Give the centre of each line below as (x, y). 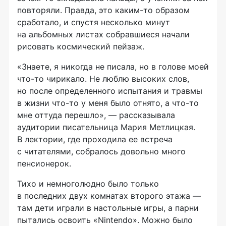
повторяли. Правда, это (66, 10)
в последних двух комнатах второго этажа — (109, 196)
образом (171, 10)
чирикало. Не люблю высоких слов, (117, 79)
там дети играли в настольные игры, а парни (108, 208)
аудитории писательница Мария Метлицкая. (106, 127)
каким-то (134, 10)
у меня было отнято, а (125, 103)
